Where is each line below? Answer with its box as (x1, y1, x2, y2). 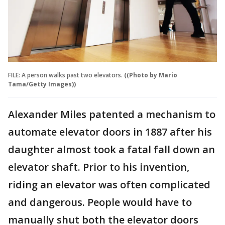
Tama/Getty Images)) (8, 79, 76, 88)
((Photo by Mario (124, 70, 177, 79)
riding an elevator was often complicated (8, 177, 210, 191)
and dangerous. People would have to (8, 195, 192, 209)
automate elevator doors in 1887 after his (8, 125, 212, 139)
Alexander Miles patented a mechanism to (8, 107, 215, 121)
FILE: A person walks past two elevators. (8, 70, 123, 79)
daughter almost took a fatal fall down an (8, 142, 215, 156)
